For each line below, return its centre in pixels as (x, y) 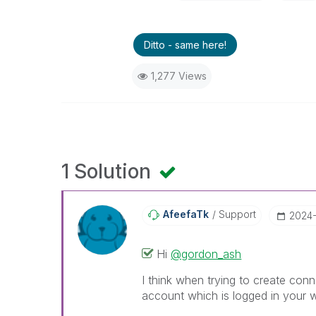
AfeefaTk (186, 214)
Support (236, 214)
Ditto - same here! (185, 45)
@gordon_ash (206, 254)
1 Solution (109, 171)
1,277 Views (178, 76)
